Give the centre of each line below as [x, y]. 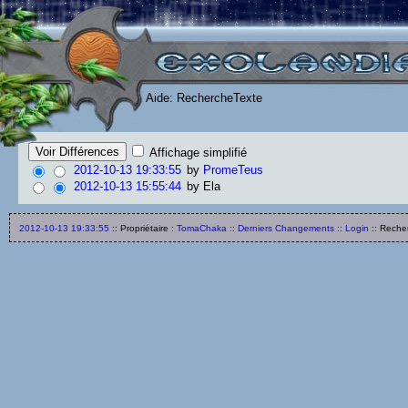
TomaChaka [202, 228]
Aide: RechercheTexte [204, 98]
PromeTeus [233, 170]
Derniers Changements [286, 228]
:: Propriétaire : [143, 228]
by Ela [202, 186]
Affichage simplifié [197, 153]
